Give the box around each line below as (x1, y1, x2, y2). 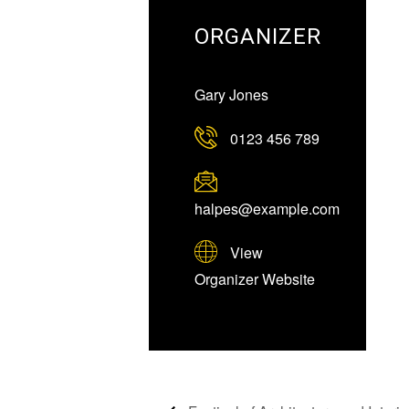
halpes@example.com (194, 198, 340, 219)
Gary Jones (194, 84, 268, 105)
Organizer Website (194, 268, 315, 289)
